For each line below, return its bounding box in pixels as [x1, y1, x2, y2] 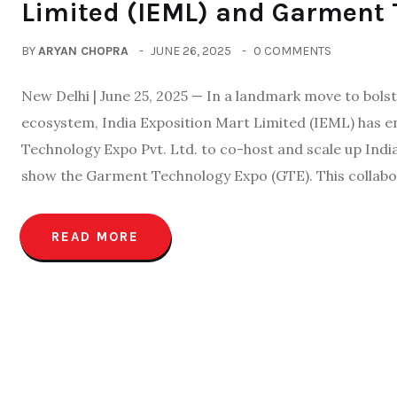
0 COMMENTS [253, 43, 331, 58]
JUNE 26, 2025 [151, 43, 231, 58]
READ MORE [51, 229, 139, 245]
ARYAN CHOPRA [38, 43, 128, 58]
